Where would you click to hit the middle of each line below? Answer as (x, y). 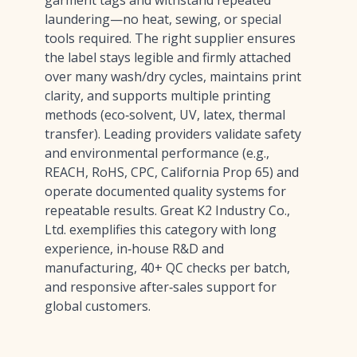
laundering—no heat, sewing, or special (163, 19)
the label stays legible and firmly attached (168, 57)
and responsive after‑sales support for (161, 287)
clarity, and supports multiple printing (158, 96)
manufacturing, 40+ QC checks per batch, (167, 268)
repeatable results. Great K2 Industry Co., (167, 210)
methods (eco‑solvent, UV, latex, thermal (165, 115)
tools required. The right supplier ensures (170, 38)
